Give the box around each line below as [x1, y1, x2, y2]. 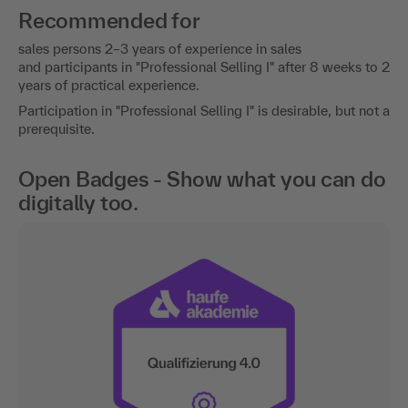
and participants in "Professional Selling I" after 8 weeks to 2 [18, 58, 390, 75]
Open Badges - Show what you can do [18, 166, 386, 191]
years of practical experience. [18, 76, 199, 93]
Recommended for [18, 7, 200, 33]
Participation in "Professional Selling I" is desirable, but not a [18, 102, 390, 118]
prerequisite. [18, 120, 95, 137]
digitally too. [18, 189, 138, 215]
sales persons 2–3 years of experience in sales [18, 40, 301, 56]
